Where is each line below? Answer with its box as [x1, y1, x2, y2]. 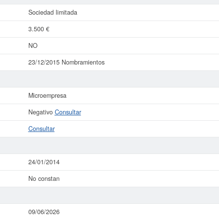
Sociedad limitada [28, 8, 77, 17]
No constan [28, 174, 60, 183]
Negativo [28, 108, 55, 116]
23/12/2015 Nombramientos [28, 58, 105, 66]
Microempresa [28, 91, 66, 100]
